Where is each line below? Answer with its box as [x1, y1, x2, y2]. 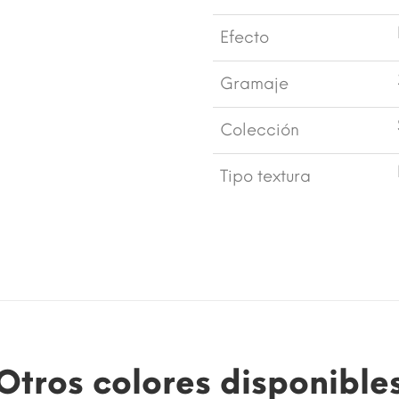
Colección [220, 119, 299, 140]
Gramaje [220, 73, 289, 94]
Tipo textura [220, 166, 311, 186]
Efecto [220, 27, 269, 47]
